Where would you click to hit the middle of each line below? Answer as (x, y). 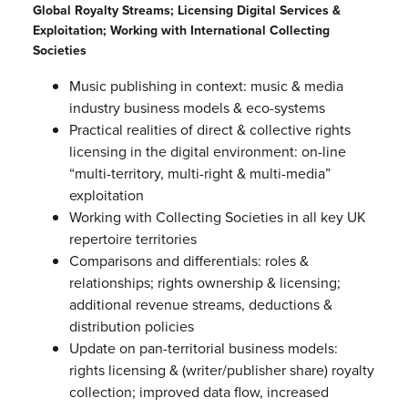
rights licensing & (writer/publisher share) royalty (221, 371)
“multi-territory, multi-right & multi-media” (199, 174)
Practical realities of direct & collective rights (209, 130)
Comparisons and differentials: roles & (189, 261)
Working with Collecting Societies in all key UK (217, 218)
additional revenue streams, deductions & (200, 305)
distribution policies (131, 327)
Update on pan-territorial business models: (203, 349)
